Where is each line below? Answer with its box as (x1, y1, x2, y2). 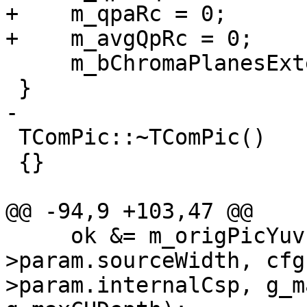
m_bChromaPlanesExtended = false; (5, 51, 71, 76)
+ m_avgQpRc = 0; (5, 26, 253, 51)
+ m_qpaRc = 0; (5, 1, 227, 27)
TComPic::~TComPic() (5, 125, 19, 150)
